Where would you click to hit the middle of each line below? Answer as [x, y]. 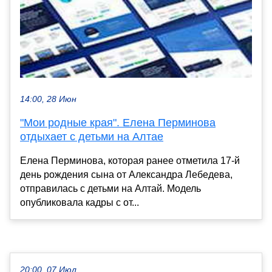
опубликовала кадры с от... [80, 203]
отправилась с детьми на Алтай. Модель [110, 189]
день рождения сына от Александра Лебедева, [126, 175]
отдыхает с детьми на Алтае [92, 137]
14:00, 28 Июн [48, 100]
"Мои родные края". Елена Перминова [118, 123]
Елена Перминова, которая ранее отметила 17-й [130, 161]
